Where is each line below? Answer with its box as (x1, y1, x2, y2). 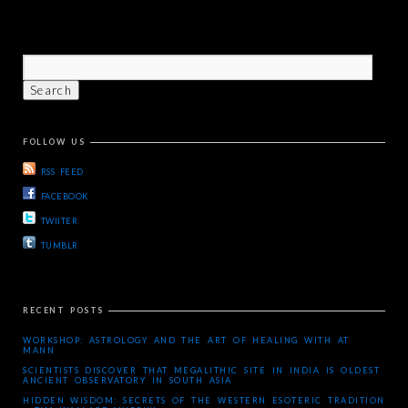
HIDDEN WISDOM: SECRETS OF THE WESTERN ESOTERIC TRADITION (23, 395, 385, 405)
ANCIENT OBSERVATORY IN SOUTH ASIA (23, 375, 232, 385)
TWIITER (41, 216, 78, 226)
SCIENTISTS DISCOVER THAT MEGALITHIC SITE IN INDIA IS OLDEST (23, 365, 380, 375)
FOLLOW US (23, 137, 86, 147)
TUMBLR (41, 240, 78, 250)
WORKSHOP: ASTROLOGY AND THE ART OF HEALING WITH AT (23, 335, 350, 345)
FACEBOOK (41, 191, 88, 201)
